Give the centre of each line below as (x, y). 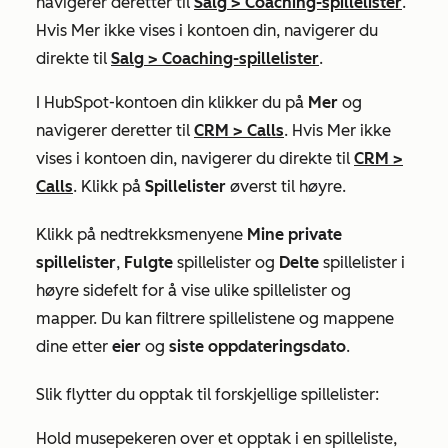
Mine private (294, 234)
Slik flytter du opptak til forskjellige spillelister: (207, 394)
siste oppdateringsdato (257, 346)
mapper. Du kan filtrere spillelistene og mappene (215, 318)
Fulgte (148, 262)
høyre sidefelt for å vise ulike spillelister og (193, 290)
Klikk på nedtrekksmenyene (141, 234)
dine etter (74, 346)
